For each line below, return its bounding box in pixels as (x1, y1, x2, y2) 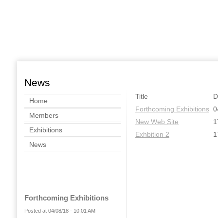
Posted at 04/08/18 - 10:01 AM (24, 208, 95, 214)
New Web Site (135, 118, 179, 126)
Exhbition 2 (135, 130, 169, 138)
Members (29, 111, 58, 119)
